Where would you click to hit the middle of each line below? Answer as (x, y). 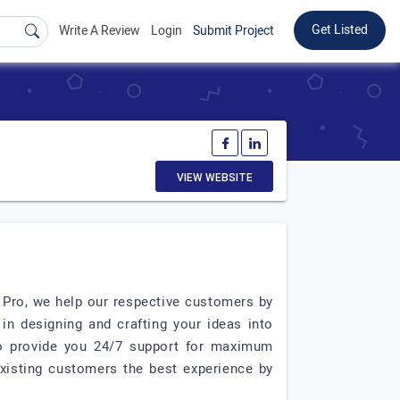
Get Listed (340, 30)
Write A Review (100, 31)
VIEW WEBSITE (214, 178)
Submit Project (233, 31)
